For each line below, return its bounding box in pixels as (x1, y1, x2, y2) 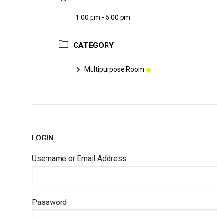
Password (31, 197, 67, 207)
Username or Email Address (31, 154, 126, 164)
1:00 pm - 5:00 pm (75, 14, 130, 22)
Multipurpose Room (84, 65, 144, 74)
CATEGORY (73, 41, 114, 50)
